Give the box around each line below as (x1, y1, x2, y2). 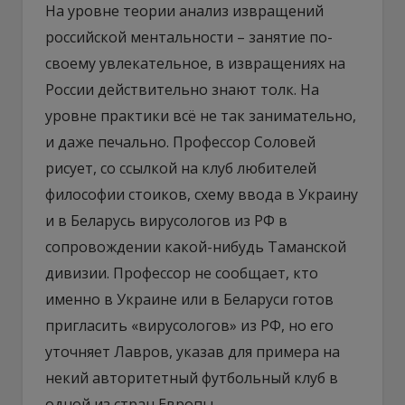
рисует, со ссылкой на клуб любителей (45, 157, 316, 178)
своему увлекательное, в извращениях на (45, 52, 345, 73)
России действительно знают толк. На (45, 79, 319, 99)
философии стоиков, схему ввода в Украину (45, 184, 358, 204)
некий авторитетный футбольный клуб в (45, 367, 338, 388)
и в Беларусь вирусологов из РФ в (45, 210, 287, 231)
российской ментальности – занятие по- (45, 26, 333, 47)
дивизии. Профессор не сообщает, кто (45, 262, 318, 283)
